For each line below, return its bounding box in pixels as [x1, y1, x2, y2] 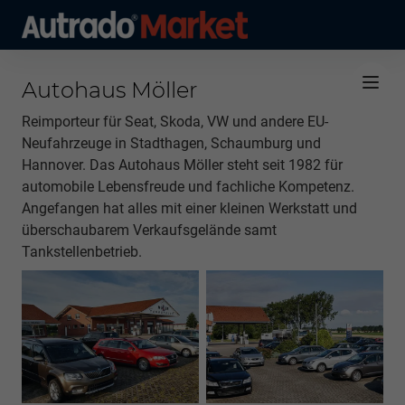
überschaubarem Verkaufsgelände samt [22, 221, 277, 239]
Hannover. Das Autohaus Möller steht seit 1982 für [22, 156, 343, 174]
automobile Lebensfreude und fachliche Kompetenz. [22, 178, 354, 195]
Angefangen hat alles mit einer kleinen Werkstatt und [22, 200, 357, 217]
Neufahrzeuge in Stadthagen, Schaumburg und [22, 135, 321, 152]
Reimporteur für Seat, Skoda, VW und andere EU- [22, 113, 328, 130]
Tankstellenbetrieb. [22, 243, 142, 260]
